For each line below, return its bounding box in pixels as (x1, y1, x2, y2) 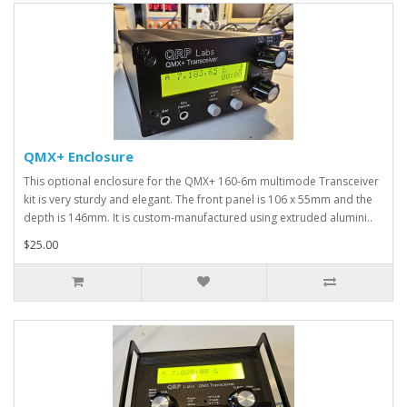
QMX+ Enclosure (24, 147, 134, 165)
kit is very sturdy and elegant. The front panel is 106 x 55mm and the (24, 192, 372, 207)
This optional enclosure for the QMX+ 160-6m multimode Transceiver (24, 174, 379, 189)
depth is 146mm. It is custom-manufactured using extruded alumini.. (24, 210, 372, 225)
